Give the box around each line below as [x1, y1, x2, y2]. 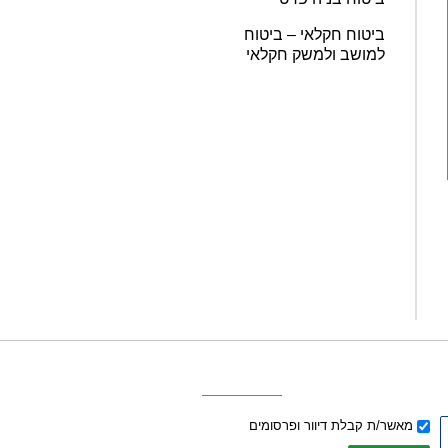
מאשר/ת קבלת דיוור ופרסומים [248, 417, 413, 433]
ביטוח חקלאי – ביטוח [244, 25, 385, 43]
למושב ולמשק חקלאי [246, 45, 385, 63]
